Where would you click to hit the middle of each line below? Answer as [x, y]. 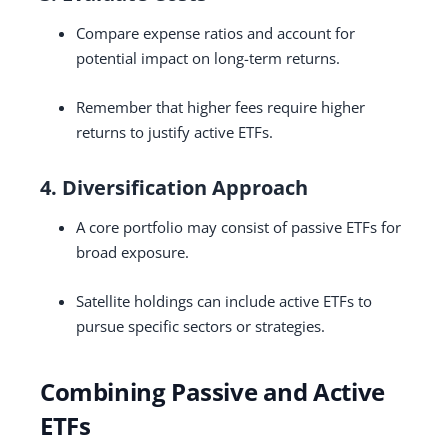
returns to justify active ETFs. [174, 131]
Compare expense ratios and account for [215, 32]
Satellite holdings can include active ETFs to [224, 300]
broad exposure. [132, 251]
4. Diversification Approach [174, 187]
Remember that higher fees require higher [220, 106]
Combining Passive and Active [212, 391]
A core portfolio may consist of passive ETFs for [238, 226]
